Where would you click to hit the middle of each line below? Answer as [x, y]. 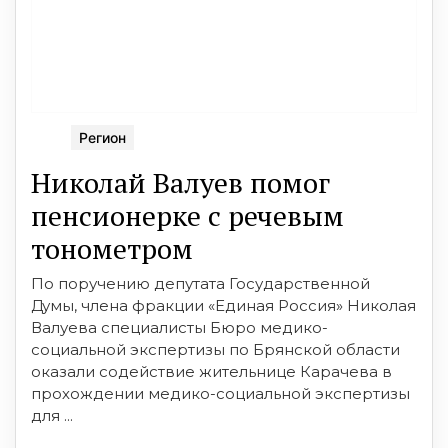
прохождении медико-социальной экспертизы [220, 393]
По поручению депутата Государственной [200, 283]
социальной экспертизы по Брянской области [215, 349]
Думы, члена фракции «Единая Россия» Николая [223, 305]
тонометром [112, 248]
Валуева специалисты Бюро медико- [179, 327]
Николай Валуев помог [180, 182]
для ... [52, 415]
